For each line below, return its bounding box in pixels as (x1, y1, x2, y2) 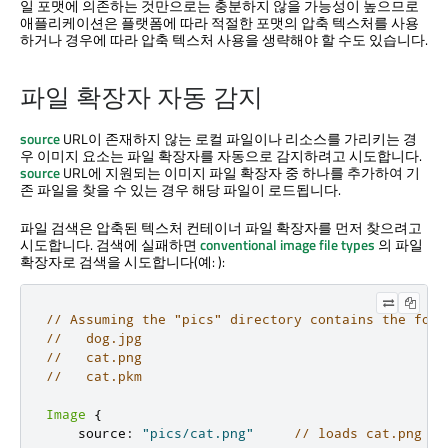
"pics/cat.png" (142, 425, 254, 442)
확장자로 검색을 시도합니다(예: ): (20, 251, 225, 273)
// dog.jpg (46, 330, 142, 347)
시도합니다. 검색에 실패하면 (20, 234, 200, 256)
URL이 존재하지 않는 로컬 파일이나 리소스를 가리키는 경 (60, 128, 417, 150)
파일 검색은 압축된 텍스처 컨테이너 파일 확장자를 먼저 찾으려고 (20, 217, 422, 239)
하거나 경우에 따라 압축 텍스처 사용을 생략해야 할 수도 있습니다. (20, 29, 428, 51)
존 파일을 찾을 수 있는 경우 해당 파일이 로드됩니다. (20, 179, 341, 201)
